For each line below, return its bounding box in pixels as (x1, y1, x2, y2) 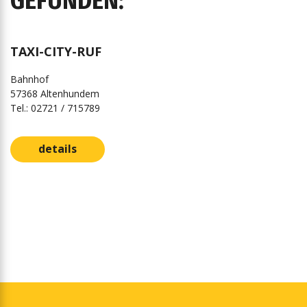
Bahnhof (10, 73, 49, 86)
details (38, 141, 77, 156)
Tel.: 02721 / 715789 (10, 101, 100, 114)
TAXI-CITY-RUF (10, 43, 101, 60)
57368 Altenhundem (10, 87, 99, 100)
